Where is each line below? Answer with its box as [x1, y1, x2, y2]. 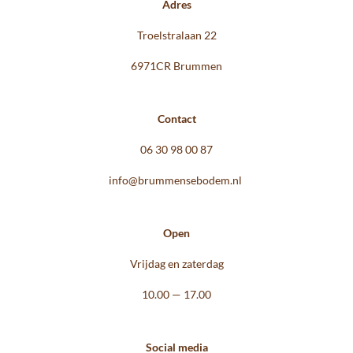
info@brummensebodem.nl [109, 173, 244, 187]
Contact [157, 111, 196, 125]
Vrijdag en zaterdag [129, 256, 224, 270]
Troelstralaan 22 [136, 28, 217, 42]
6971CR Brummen [131, 58, 222, 72]
